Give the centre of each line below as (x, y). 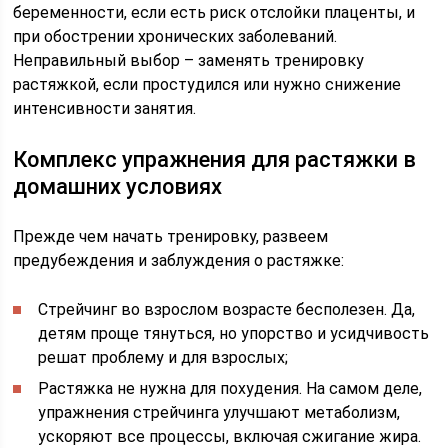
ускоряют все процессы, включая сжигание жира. (230, 436)
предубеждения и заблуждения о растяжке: (179, 260)
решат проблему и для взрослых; (163, 357)
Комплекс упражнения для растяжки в (215, 159)
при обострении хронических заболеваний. (175, 36)
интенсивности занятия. (105, 108)
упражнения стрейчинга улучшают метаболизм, (219, 412)
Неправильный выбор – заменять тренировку (189, 60)
